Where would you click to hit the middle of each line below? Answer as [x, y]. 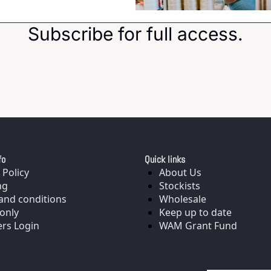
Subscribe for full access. [135, 34]
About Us [180, 173]
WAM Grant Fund [198, 226]
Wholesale [183, 199]
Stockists [180, 186]
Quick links [165, 160]
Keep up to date [195, 213]
